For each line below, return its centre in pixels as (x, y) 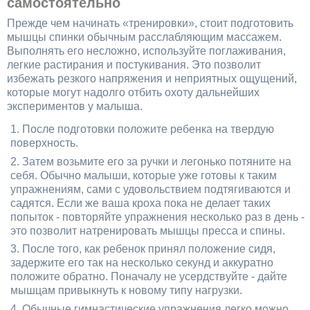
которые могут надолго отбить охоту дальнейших (133, 93)
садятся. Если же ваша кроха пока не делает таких (140, 203)
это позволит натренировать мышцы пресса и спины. (147, 230)
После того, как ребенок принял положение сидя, (148, 249)
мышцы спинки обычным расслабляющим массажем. (144, 37)
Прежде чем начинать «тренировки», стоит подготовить (150, 24)
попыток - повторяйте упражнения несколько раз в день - (157, 217)
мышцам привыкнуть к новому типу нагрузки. (126, 291)
